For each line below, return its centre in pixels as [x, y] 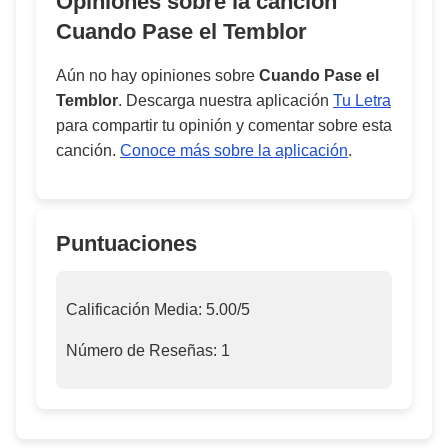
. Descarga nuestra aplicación [225, 100]
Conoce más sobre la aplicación [234, 150]
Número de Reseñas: [143, 350]
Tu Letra [362, 100]
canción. [88, 150]
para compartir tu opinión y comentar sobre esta [224, 125]
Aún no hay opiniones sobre [157, 75]
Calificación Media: [136, 309]
